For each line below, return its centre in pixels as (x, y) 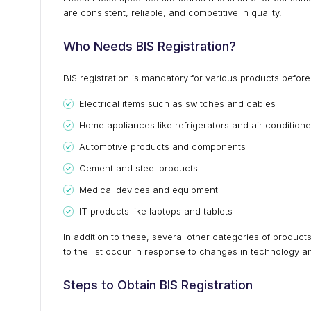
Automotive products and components (162, 146)
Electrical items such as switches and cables (177, 103)
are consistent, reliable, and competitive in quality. (173, 12)
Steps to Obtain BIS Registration (158, 285)
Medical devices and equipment (149, 190)
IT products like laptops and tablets (156, 211)
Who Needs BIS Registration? (150, 46)
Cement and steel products (138, 168)
